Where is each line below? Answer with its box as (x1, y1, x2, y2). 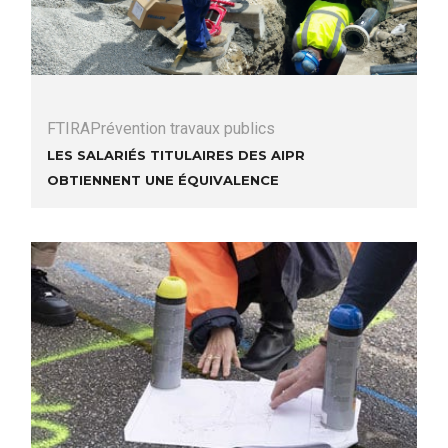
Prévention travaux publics (90, 119, 275, 139)
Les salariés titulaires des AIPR (47, 143, 305, 166)
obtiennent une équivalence (47, 168, 279, 191)
